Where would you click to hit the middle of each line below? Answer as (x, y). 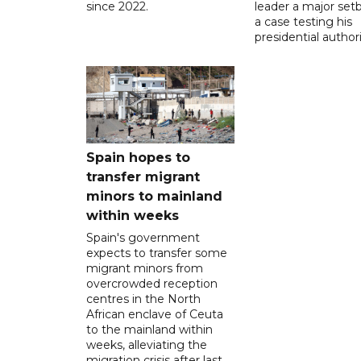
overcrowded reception (152, 283)
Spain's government (143, 237)
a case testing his (303, 21)
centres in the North (143, 299)
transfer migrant (143, 176)
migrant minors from (145, 268)
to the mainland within (149, 329)
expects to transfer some (157, 253)
